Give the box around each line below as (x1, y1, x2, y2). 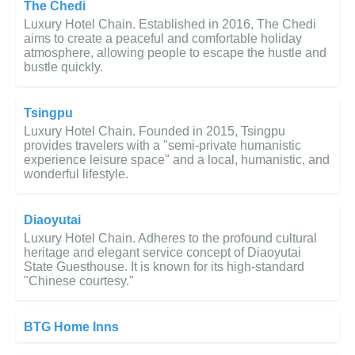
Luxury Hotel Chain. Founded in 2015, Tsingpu (24, 124, 285, 139)
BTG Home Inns (24, 320, 119, 334)
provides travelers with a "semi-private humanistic (24, 139, 301, 153)
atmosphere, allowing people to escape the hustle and (24, 46, 326, 60)
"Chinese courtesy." (24, 274, 134, 288)
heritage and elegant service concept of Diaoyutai (24, 246, 301, 260)
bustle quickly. (24, 60, 103, 74)
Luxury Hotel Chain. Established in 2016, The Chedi (24, 17, 316, 32)
